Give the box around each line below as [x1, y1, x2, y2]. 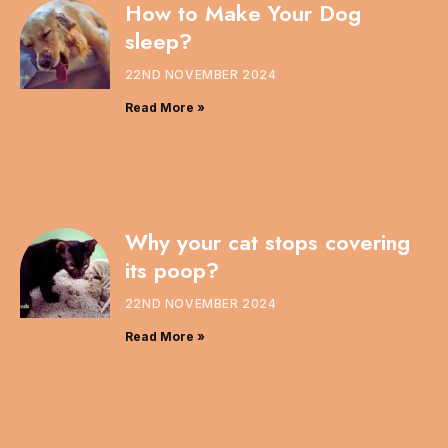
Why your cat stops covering [124, 226, 410, 259]
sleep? [124, 24, 192, 57]
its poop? [124, 254, 219, 287]
